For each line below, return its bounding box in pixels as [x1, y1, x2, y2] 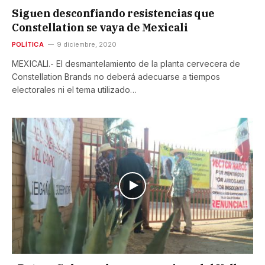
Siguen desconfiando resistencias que [12, 7, 215, 21]
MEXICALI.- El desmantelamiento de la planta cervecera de [12, 59, 240, 69]
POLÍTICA [12, 40, 44, 49]
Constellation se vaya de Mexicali [12, 21, 188, 35]
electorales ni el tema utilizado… [12, 85, 137, 95]
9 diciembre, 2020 [56, 40, 117, 49]
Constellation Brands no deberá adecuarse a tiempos [12, 72, 220, 82]
